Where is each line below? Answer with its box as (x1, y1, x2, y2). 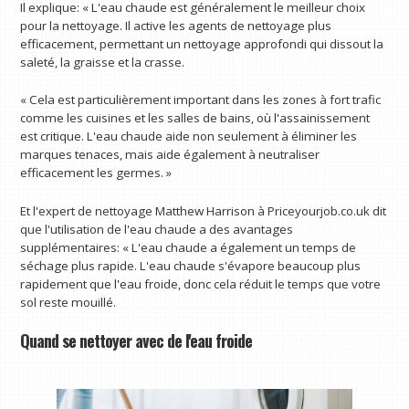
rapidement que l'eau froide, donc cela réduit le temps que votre (20, 276, 382, 293)
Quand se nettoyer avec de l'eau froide (20, 327, 253, 352)
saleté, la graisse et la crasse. (20, 53, 185, 70)
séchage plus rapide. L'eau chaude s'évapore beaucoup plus (20, 257, 362, 275)
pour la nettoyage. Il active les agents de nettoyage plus (20, 16, 332, 34)
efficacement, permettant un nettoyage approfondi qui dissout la (20, 35, 384, 52)
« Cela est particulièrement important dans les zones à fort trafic (20, 91, 382, 109)
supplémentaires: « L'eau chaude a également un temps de (20, 239, 357, 257)
